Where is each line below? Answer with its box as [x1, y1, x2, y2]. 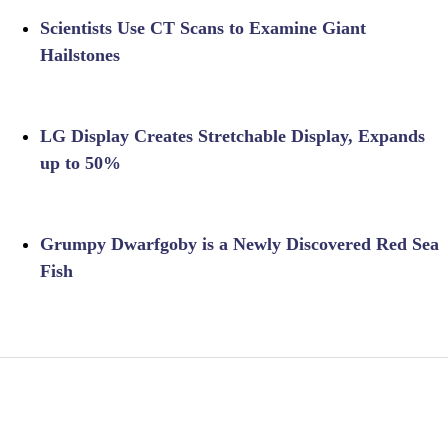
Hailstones [40, 45, 120, 66]
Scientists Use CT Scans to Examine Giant [40, 18, 366, 39]
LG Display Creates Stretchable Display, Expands [40, 126, 425, 147]
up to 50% [40, 153, 121, 174]
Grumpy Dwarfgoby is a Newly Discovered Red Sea [40, 234, 439, 255]
